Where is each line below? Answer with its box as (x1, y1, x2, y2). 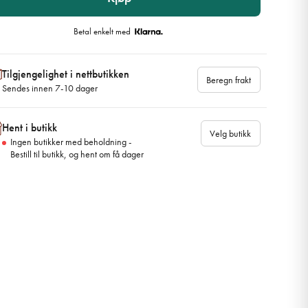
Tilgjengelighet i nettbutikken (1, 67, 129, 81)
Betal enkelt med (74, 26, 133, 37)
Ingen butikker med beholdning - (10, 135, 131, 148)
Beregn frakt (206, 74, 252, 86)
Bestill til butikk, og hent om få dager (10, 148, 144, 160)
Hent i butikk (1, 120, 57, 135)
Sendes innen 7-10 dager (1, 82, 98, 94)
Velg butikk (210, 126, 252, 140)
